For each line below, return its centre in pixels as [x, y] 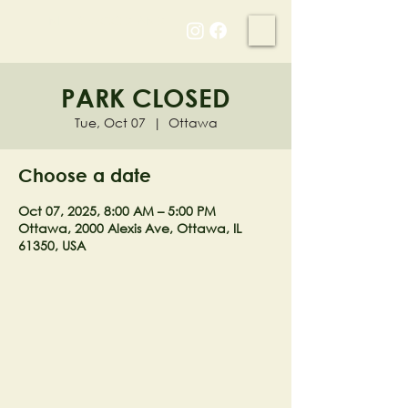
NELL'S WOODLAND [106, 20]
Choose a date [85, 175]
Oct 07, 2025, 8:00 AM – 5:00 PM [117, 211]
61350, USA [52, 245]
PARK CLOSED [146, 97]
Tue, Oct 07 [110, 122]
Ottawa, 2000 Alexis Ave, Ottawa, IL [130, 228]
